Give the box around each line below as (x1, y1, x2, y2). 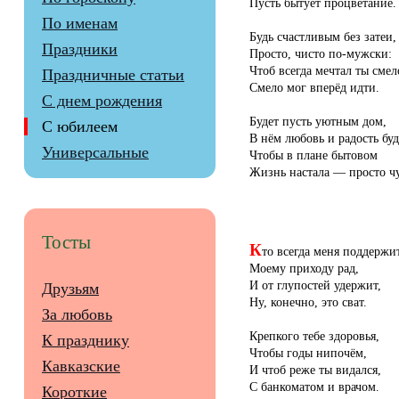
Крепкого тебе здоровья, (249, 328, 379, 343)
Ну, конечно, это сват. (249, 294, 367, 309)
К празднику (42, 331, 129, 350)
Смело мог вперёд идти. (249, 80, 379, 95)
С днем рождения (42, 92, 162, 110)
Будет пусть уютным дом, (249, 114, 387, 129)
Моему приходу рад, (249, 260, 359, 275)
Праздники (42, 40, 118, 59)
